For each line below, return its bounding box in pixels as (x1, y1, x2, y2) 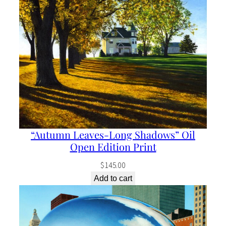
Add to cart (94, 174, 132, 183)
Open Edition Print (70, 140, 156, 154)
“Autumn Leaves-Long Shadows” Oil (31, 128, 195, 142)
